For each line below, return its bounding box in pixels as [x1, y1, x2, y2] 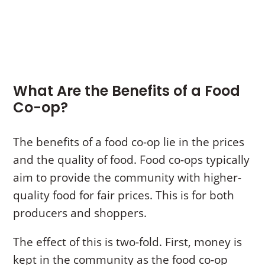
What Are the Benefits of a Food [13, 81, 241, 101]
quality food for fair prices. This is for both [13, 188, 235, 203]
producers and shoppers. [13, 205, 150, 221]
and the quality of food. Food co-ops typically [13, 152, 250, 168]
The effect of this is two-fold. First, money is [13, 234, 243, 250]
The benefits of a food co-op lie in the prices [13, 134, 245, 150]
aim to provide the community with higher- [13, 170, 242, 186]
